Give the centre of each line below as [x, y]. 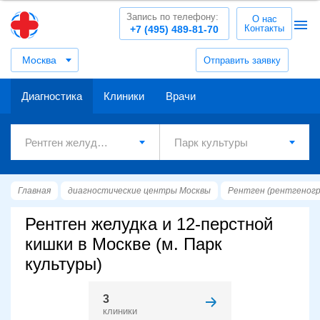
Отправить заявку [242, 60]
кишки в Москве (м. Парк [124, 244]
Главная [34, 191]
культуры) [64, 264]
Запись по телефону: [172, 17]
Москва [39, 60]
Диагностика [52, 96]
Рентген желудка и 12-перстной [149, 224]
